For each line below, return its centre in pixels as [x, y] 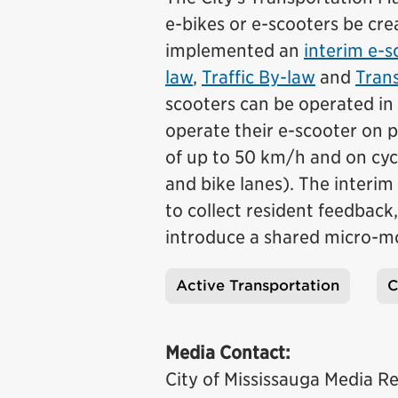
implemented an [235, 51]
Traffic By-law [259, 77]
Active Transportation [258, 286]
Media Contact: [228, 353]
